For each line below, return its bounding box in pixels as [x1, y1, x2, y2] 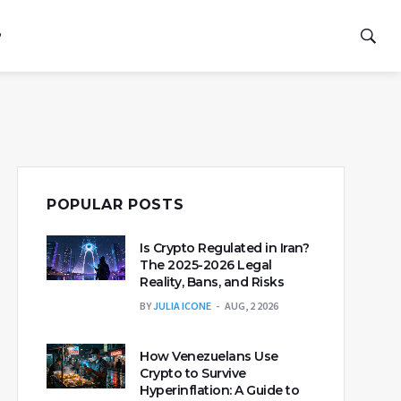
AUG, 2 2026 [225, 299, 278, 312]
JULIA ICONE [153, 299, 211, 312]
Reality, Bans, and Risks [140, 274, 284, 290]
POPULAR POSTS [47, 196, 184, 213]
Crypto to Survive [140, 365, 246, 381]
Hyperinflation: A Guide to [140, 382, 299, 398]
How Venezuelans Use [140, 348, 278, 364]
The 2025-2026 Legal [140, 257, 272, 273]
